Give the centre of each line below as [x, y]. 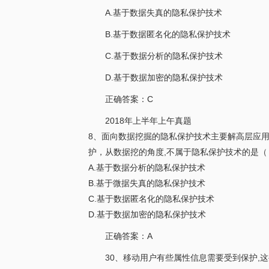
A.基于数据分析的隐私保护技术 [147, 168]
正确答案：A [129, 236]
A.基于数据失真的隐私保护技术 [164, 13]
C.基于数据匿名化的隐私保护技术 [151, 199]
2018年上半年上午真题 [148, 121]
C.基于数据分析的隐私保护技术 [164, 56]
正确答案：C [129, 99]
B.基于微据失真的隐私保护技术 [147, 183]
